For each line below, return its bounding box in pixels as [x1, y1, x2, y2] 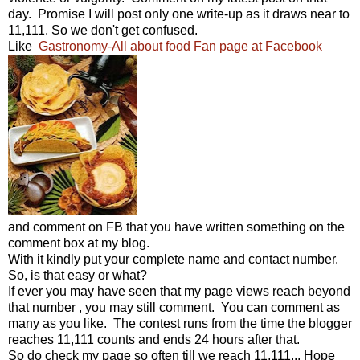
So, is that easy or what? [8, 268, 147, 282]
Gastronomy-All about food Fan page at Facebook [32, 39, 322, 53]
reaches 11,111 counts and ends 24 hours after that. [8, 332, 300, 346]
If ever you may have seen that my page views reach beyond [8, 284, 350, 298]
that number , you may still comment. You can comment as [8, 300, 340, 314]
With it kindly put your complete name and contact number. [8, 252, 338, 266]
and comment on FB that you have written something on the [8, 219, 345, 234]
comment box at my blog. [8, 235, 149, 250]
